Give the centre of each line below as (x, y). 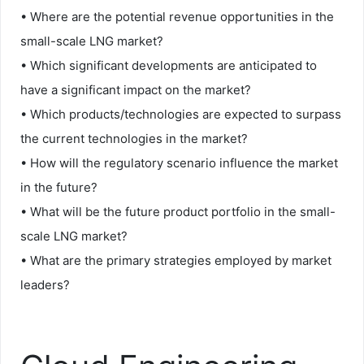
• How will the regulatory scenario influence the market (179, 162)
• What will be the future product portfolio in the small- (178, 211)
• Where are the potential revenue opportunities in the (177, 16)
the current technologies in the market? (134, 138)
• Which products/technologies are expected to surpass (181, 114)
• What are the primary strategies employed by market (176, 260)
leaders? (45, 284)
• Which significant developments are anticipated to (169, 65)
